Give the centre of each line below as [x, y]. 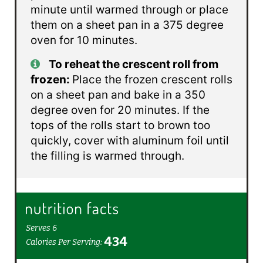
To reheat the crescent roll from [133, 65]
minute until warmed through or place [129, 10]
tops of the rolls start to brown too [120, 126]
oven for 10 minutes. [84, 41]
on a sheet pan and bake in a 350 [118, 95]
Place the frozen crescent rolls [152, 80]
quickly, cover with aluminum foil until [129, 141]
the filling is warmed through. [107, 156]
